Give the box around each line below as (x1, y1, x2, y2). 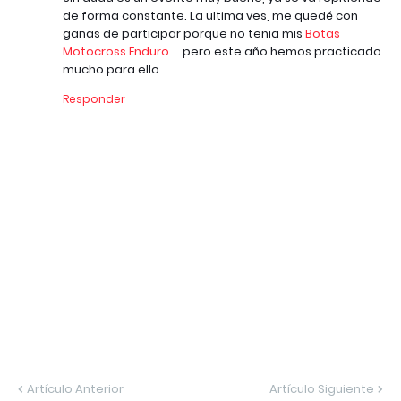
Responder (63, 91, 125, 107)
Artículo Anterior (27, 380, 124, 398)
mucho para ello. (63, 61, 162, 79)
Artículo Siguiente (269, 380, 374, 398)
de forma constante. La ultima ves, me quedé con (63, 7, 358, 25)
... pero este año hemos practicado (169, 43, 381, 61)
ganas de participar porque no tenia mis (63, 25, 305, 43)
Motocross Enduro (63, 43, 169, 61)
